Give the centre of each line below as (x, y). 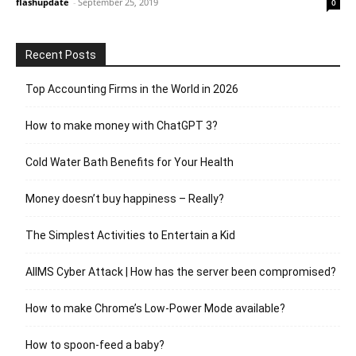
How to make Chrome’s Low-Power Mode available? (155, 308)
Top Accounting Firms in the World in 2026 (132, 89)
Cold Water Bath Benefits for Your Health (130, 162)
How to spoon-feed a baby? (95, 344)
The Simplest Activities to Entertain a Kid (130, 235)
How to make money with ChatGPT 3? (122, 125)
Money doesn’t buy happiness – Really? (125, 198)
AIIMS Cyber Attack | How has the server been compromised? (181, 271)
